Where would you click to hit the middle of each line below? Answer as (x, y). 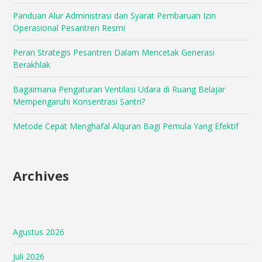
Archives (41, 176)
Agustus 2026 (39, 232)
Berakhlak (32, 65)
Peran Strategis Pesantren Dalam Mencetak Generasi (114, 53)
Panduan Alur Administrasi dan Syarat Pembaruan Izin (115, 16)
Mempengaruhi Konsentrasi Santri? (79, 102)
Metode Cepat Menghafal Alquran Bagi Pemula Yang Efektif (126, 126)
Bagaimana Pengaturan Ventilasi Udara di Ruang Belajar (119, 89)
